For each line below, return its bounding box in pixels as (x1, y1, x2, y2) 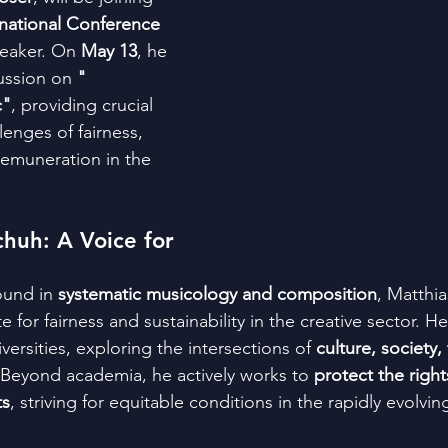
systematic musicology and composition (58, 282, 377, 305)
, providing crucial (11, 93, 158, 116)
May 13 (81, 39, 137, 62)
